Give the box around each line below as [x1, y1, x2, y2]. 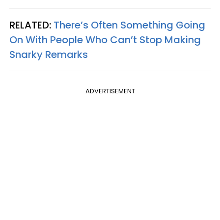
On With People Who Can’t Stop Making [9, 33, 201, 47]
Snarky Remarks [9, 48, 88, 61]
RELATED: [9, 18, 54, 32]
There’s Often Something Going [54, 18, 205, 32]
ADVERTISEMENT [85, 86, 135, 96]
